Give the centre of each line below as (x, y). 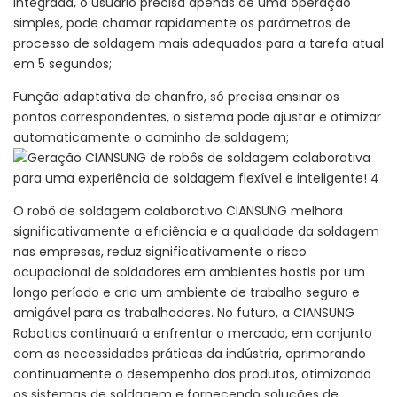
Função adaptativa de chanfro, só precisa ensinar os (176, 97)
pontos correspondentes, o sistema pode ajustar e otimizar (197, 117)
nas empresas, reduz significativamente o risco (160, 252)
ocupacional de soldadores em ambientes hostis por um (189, 272)
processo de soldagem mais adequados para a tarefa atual (198, 44)
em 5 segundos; (62, 64)
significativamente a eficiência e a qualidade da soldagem (196, 232)
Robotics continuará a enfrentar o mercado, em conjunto (193, 334)
